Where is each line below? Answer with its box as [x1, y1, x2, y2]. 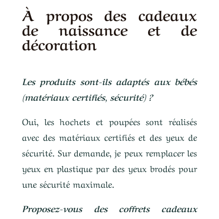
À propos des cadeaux [22, 3, 197, 24]
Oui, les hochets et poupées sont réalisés [22, 114, 197, 127]
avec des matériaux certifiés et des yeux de [22, 130, 197, 143]
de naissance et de [22, 18, 197, 39]
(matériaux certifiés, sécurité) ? [22, 90, 153, 103]
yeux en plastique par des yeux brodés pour [22, 161, 197, 174]
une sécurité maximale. [22, 177, 114, 190]
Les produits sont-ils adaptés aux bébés [22, 74, 197, 87]
